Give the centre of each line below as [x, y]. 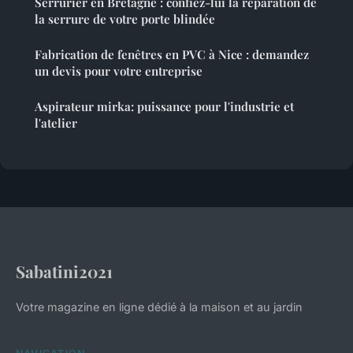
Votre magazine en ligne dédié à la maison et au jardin [159, 307]
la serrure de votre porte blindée [125, 19]
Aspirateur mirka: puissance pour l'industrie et [164, 107]
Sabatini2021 [64, 271]
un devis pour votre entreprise [119, 71]
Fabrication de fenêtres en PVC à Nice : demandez [172, 55]
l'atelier [56, 123]
